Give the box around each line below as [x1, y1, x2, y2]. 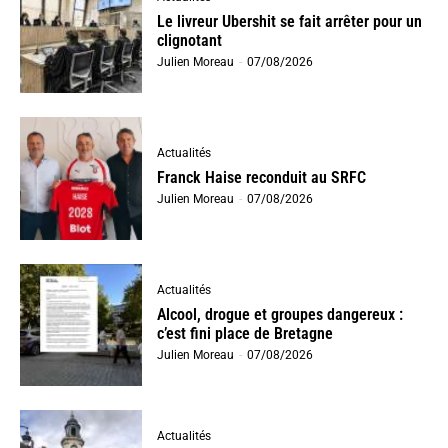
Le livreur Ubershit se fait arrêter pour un [157, 12, 423, 32]
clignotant [157, 31, 223, 51]
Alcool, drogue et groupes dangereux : [157, 304, 404, 324]
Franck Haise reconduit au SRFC [157, 168, 367, 188]
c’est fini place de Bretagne [157, 323, 334, 343]
